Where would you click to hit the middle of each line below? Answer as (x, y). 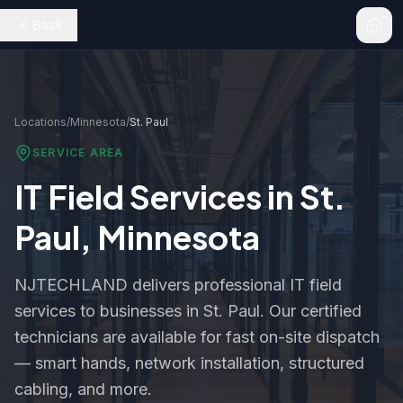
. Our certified (311, 311)
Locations (40, 122)
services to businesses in (109, 311)
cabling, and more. (83, 389)
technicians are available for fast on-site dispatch (197, 337)
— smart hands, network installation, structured (189, 363)
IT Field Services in (157, 197)
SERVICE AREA (78, 152)
